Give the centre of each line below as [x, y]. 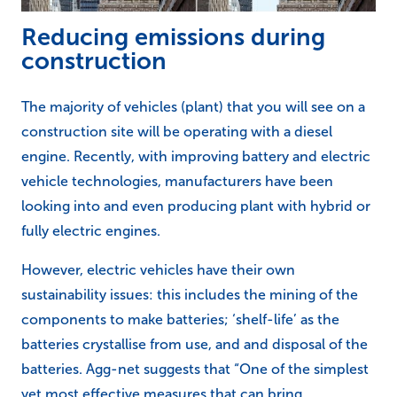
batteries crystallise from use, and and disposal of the [195, 345]
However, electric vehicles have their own [158, 270]
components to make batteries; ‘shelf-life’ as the [180, 320]
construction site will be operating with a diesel [177, 132]
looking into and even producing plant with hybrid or [196, 206]
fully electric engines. [91, 231]
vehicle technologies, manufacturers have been [177, 182]
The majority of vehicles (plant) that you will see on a [193, 107]
